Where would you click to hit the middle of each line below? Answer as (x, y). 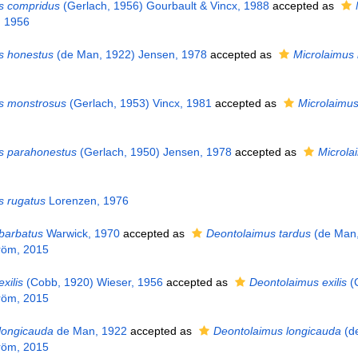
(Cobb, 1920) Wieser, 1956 (93, 282)
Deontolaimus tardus (258, 233)
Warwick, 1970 (81, 233)
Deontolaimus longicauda (277, 331)
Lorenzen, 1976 (87, 201)
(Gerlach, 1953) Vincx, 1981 (139, 103)
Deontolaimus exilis (298, 282)
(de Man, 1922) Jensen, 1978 (130, 54)
